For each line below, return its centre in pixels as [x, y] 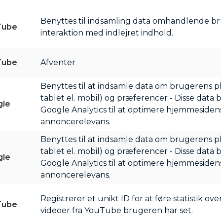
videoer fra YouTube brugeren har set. [116, 210]
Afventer [58, 62]
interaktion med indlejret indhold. [107, 33]
